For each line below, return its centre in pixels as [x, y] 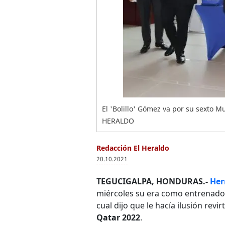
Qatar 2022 [118, 217]
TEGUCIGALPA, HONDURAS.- [152, 181]
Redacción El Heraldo [133, 148]
